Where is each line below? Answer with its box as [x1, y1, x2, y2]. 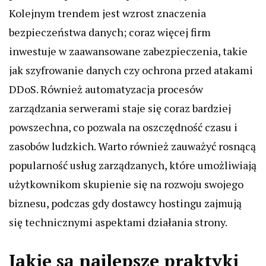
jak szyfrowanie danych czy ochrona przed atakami [9, 63, 253, 78]
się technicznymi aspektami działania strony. [9, 215, 227, 230]
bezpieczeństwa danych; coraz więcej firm [9, 25, 211, 40]
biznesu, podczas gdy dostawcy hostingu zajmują [9, 196, 242, 211]
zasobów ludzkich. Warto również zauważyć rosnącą [9, 139, 256, 154]
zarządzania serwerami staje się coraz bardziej [9, 101, 231, 116]
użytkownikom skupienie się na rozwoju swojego [9, 177, 243, 192]
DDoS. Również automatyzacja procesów [9, 82, 203, 97]
